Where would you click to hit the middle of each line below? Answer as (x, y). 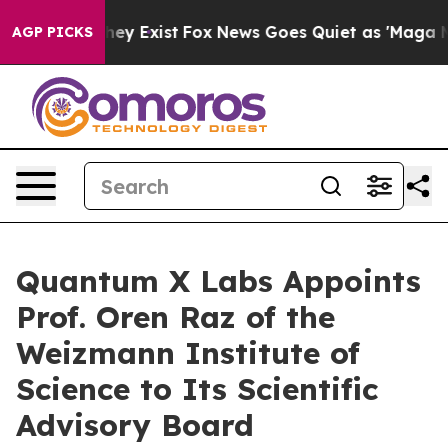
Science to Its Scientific (197, 389)
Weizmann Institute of (188, 353)
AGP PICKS (52, 32)
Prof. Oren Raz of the (175, 317)
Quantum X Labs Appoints (218, 281)
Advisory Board (135, 425)
